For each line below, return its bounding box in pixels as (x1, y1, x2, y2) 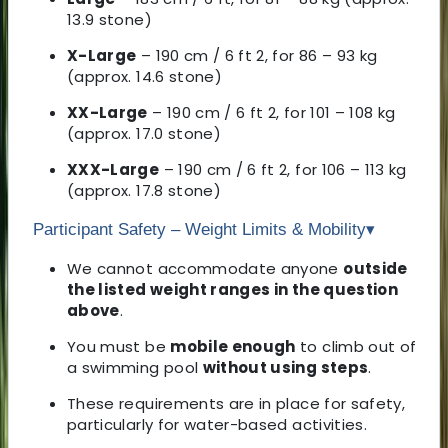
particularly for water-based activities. (67, 413, 368, 435)
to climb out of (295, 335, 417, 357)
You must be (67, 335, 171, 357)
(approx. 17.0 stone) (67, 122, 221, 144)
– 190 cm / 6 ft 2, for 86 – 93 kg (136, 44, 378, 66)
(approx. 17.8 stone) (67, 179, 221, 201)
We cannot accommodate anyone (67, 257, 344, 279)
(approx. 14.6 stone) (67, 65, 222, 87)
